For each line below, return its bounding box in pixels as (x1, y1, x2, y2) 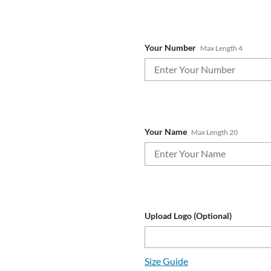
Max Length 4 (200, 43, 243, 53)
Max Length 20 (191, 127, 238, 137)
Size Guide (145, 255, 188, 267)
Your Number (145, 42, 196, 53)
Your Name (145, 126, 187, 137)
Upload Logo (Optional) (145, 211, 232, 221)
